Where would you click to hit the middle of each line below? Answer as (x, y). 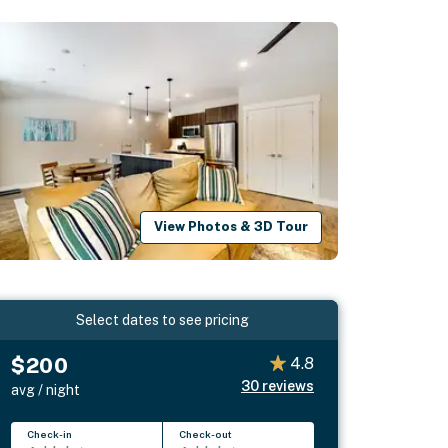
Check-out (206, 433)
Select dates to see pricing (163, 319)
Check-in (50, 433)
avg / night (46, 389)
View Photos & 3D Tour (231, 227)
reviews (287, 385)
